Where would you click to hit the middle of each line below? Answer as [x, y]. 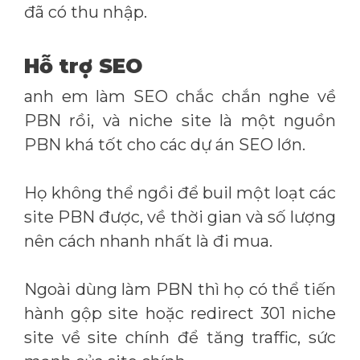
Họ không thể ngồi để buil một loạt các [180, 193]
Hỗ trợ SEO [83, 66]
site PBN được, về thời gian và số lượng [180, 217]
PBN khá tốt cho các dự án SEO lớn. [165, 145]
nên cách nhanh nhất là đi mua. [148, 241]
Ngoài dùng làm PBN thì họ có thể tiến [180, 289]
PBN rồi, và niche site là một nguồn [180, 121]
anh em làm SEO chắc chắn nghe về [180, 96]
